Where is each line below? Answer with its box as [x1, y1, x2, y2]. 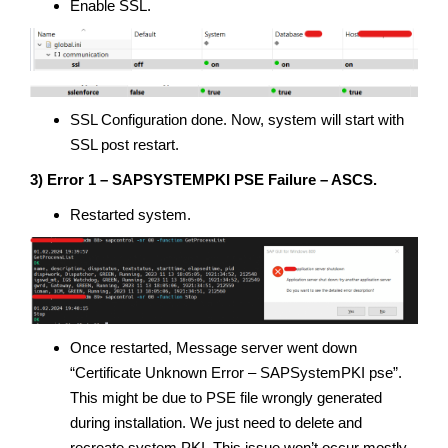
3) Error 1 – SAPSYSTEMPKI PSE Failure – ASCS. [30, 170, 377, 188]
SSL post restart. [70, 135, 179, 153]
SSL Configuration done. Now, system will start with [70, 110, 404, 128]
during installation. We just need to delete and [70, 413, 362, 431]
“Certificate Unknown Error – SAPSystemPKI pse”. [70, 363, 402, 381]
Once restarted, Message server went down [70, 338, 357, 356]
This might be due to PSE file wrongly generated [70, 388, 382, 406]
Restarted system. [70, 205, 191, 223]
